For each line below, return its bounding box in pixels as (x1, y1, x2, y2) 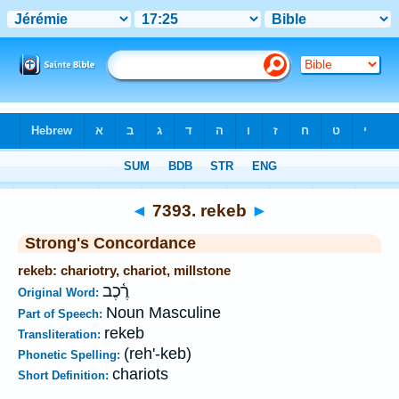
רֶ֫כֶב (102, 281, 129, 301)
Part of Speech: (18, 307, 106, 321)
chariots (112, 365, 168, 383)
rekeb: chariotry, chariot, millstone (18, 263, 231, 278)
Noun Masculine (106, 304, 221, 322)
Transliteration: (18, 328, 104, 341)
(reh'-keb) (124, 345, 191, 362)
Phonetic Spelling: (18, 348, 124, 362)
